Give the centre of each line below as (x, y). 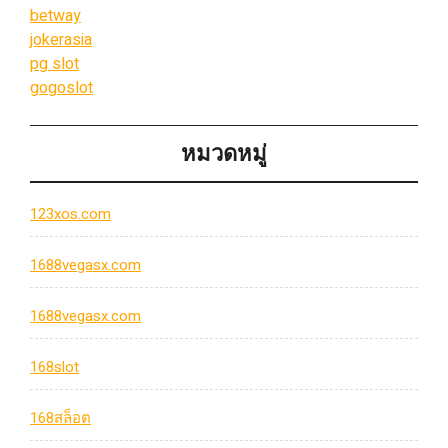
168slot (54, 367)
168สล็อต (60, 418)
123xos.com (70, 214)
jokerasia (61, 40)
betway (55, 16)
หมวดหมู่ (224, 153)
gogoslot (61, 88)
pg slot (54, 64)
